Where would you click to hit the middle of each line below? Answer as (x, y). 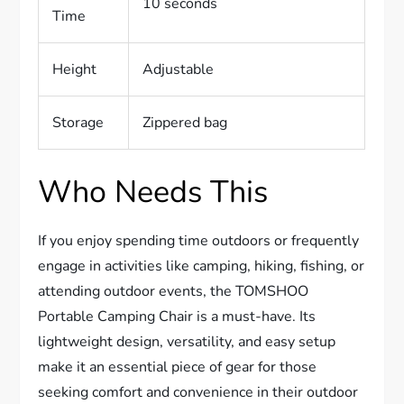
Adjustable (179, 70)
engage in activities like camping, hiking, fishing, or (202, 266)
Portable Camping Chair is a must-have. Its (177, 317)
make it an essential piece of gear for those (178, 367)
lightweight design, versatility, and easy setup (187, 342)
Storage (78, 123)
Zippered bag (185, 123)
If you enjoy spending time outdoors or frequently (199, 241)
